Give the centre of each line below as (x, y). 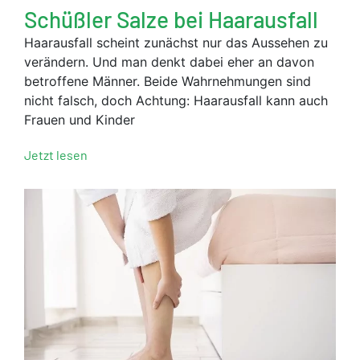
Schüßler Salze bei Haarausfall (171, 20)
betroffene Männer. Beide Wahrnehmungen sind (168, 82)
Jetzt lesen (56, 155)
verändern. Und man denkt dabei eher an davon (169, 62)
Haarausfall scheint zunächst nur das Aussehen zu (176, 43)
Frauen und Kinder (80, 120)
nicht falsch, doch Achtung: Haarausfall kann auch (176, 101)
